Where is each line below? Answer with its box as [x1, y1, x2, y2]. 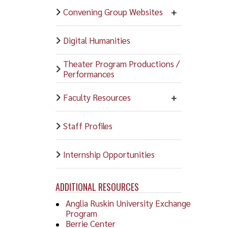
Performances [63, 68, 115, 79]
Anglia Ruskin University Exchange [65, 197, 191, 209]
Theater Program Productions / [63, 58, 180, 69]
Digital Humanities [63, 34, 130, 46]
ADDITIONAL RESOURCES [55, 180, 139, 193]
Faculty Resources [63, 91, 131, 103]
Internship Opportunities [63, 148, 155, 160]
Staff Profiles [63, 120, 112, 131]
